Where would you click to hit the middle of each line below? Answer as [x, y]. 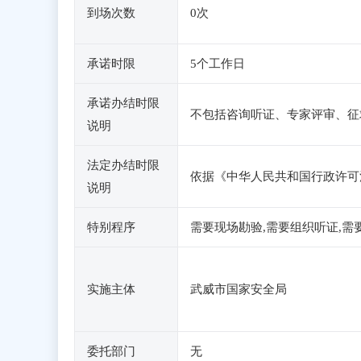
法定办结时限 [123, 165]
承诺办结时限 [123, 103]
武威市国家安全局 [239, 289]
